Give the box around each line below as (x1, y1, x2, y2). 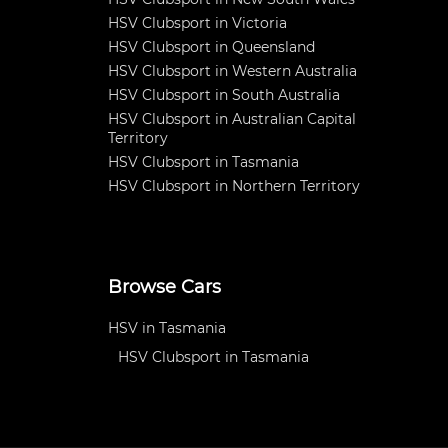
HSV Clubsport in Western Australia (108, 62, 357, 80)
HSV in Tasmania (108, 319, 226, 337)
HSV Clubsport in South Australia (108, 86, 340, 104)
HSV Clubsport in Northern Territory (108, 177, 360, 195)
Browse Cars (108, 276, 221, 298)
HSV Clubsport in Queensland (108, 38, 315, 56)
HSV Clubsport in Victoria (108, 14, 287, 32)
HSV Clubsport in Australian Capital (108, 110, 356, 128)
